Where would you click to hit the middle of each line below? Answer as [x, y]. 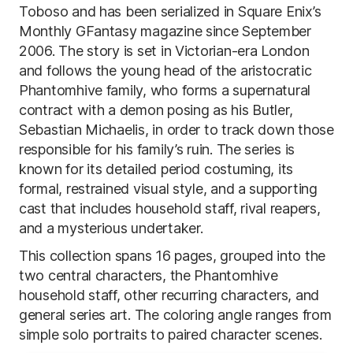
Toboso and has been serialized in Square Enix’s [170, 11]
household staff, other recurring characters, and [169, 295]
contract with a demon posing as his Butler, [156, 110]
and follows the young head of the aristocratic [165, 71]
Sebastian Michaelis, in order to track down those [176, 130]
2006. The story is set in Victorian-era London [164, 51]
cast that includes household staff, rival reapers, [170, 208]
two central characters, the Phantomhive [149, 275]
